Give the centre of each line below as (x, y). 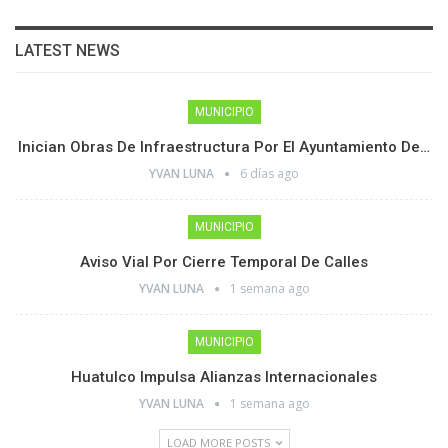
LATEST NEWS (67, 50)
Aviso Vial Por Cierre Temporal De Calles (224, 261)
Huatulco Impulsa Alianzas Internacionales (224, 376)
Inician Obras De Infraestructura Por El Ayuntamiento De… (224, 146)
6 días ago (269, 173)
